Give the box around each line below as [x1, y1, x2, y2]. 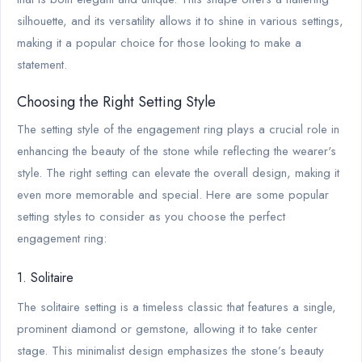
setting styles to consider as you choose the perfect [17, 207, 285, 225]
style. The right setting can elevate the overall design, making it [17, 163, 339, 182]
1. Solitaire [17, 267, 74, 287]
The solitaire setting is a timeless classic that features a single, [17, 297, 336, 316]
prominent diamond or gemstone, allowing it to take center [17, 319, 318, 338]
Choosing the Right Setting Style [17, 90, 216, 112]
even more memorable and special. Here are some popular [17, 185, 329, 204]
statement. [17, 55, 67, 74]
